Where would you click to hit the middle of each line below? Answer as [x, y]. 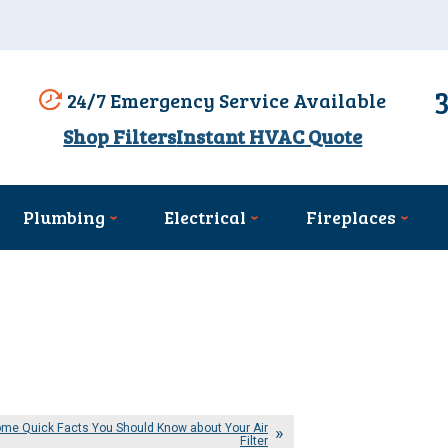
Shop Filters [120, 136]
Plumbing [64, 217]
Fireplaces [350, 217]
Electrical [205, 217]
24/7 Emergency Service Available [227, 99]
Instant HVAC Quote [269, 136]
